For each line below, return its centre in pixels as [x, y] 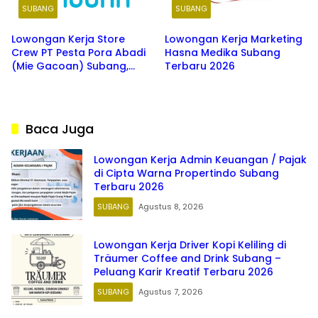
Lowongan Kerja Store [68, 39]
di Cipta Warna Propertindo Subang [186, 173]
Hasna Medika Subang [223, 53]
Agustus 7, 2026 [171, 291]
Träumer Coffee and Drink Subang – [187, 258]
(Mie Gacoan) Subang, [70, 66]
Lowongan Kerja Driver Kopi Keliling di [190, 245]
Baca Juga [60, 129]
